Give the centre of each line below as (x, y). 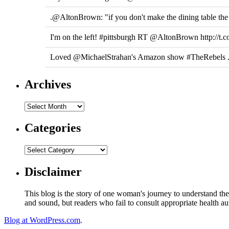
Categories (53, 128)
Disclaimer (53, 172)
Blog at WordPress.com (42, 220)
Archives (48, 84)
